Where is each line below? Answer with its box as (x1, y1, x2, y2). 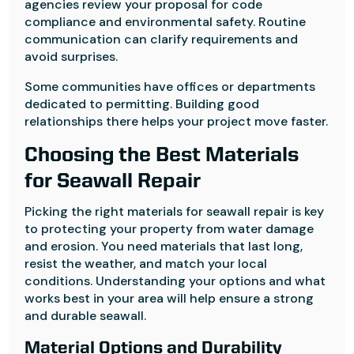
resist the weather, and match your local (24, 255, 268, 272)
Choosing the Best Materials (24, 145, 299, 166)
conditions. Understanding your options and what (24, 273, 326, 289)
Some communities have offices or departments (24, 78, 316, 95)
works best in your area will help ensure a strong (24, 290, 314, 307)
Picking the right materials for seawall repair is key (24, 203, 325, 220)
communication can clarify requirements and (24, 31, 299, 47)
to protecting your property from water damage (24, 220, 314, 237)
